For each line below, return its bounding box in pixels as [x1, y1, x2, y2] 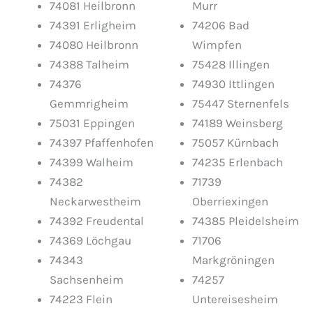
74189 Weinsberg [192, 116, 283, 131]
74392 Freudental [50, 214, 144, 228]
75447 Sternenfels [192, 96, 289, 111]
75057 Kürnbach [192, 136, 279, 150]
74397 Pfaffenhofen [50, 136, 154, 150]
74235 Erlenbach [192, 155, 283, 170]
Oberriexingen [192, 194, 268, 209]
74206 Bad [192, 18, 249, 33]
